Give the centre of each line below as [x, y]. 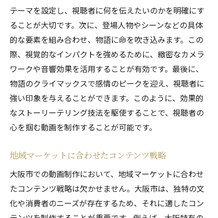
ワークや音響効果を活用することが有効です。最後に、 [107, 69]
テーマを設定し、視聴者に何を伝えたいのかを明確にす [107, 10]
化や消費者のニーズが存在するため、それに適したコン [107, 203]
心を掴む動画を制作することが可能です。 [83, 127]
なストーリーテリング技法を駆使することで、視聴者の [107, 112]
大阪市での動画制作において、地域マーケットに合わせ [107, 174]
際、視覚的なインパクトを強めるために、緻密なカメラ [107, 54]
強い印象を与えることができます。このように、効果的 [107, 98]
